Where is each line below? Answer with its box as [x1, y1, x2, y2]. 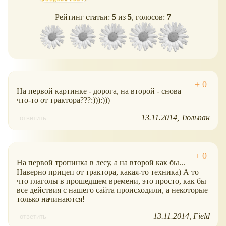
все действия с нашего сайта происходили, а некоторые [17, 185, 208, 194]
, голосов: [132, 12, 167, 21]
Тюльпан [181, 112, 210, 122]
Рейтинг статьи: [55, 12, 112, 21]
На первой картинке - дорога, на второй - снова [17, 86, 181, 95]
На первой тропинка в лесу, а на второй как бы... [17, 158, 185, 167]
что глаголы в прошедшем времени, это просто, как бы [17, 176, 206, 185]
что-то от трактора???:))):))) [17, 95, 110, 104]
